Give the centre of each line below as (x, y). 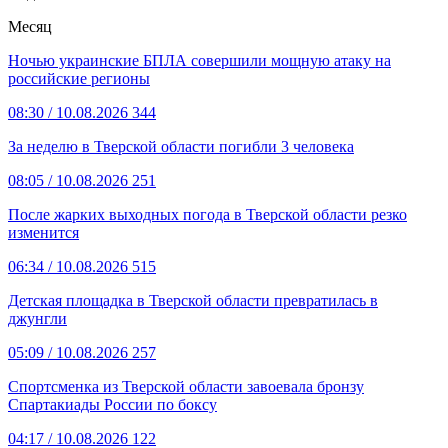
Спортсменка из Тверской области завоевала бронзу (186, 386)
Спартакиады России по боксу (112, 404)
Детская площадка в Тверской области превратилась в (193, 300)
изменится (43, 232)
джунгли (37, 318)
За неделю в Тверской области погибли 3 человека (181, 146)
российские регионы (79, 78)
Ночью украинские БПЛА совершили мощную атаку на (199, 60)
